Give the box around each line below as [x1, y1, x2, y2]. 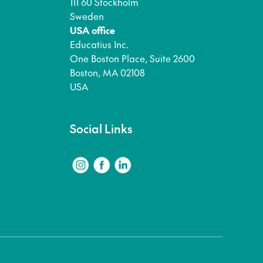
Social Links [69, 120, 132, 137]
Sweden [69, 9, 104, 22]
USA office [69, 23, 115, 36]
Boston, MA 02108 [69, 66, 145, 79]
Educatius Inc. [69, 38, 129, 50]
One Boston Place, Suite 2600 [69, 52, 195, 65]
